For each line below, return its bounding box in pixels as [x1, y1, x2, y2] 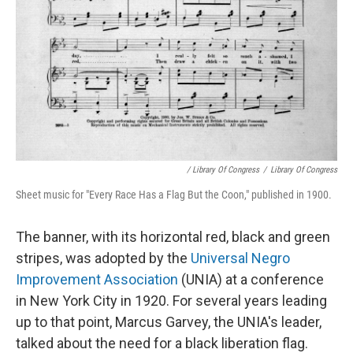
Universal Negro [191, 250, 290, 267]
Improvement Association [16, 271, 178, 288]
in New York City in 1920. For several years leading [16, 292, 327, 310]
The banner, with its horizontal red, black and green [16, 229, 330, 246]
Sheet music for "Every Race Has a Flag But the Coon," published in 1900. [16, 188, 332, 202]
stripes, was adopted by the [16, 250, 191, 267]
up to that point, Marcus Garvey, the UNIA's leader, [16, 314, 321, 331]
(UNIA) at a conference [178, 271, 324, 288]
